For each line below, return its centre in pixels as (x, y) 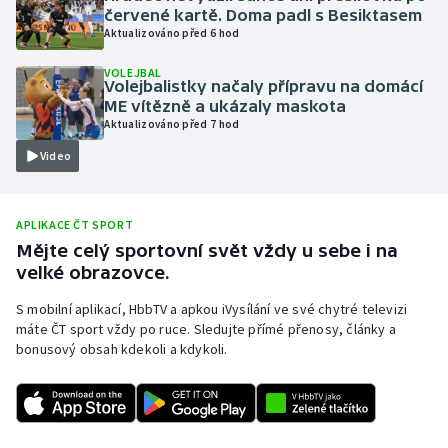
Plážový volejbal (92, 174)
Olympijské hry (87, 30)
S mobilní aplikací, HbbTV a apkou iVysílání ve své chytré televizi (212, 309)
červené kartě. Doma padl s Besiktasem (263, 15)
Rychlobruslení (87, 270)
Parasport (70, 78)
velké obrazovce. (93, 273)
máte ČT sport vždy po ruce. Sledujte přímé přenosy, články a (206, 329)
